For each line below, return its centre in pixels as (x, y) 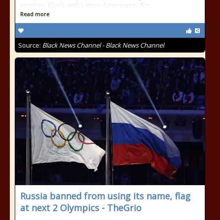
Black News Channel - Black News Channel (103, 45)
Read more (35, 14)
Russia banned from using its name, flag (105, 196)
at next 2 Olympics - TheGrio (81, 208)
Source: (30, 45)
